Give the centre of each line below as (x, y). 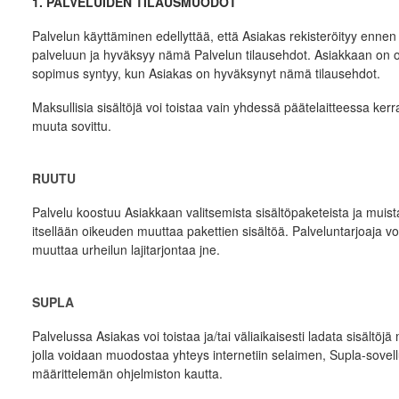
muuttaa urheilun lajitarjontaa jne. (126, 249)
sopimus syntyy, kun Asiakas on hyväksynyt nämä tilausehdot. (206, 73)
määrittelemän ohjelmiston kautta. (127, 373)
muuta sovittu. (71, 126)
